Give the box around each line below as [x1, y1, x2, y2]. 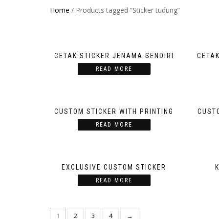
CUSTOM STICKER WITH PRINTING [54, 108, 174, 116]
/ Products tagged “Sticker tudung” [69, 5, 180, 15]
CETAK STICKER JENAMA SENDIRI [54, 52, 174, 60]
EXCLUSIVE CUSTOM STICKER [62, 163, 167, 172]
